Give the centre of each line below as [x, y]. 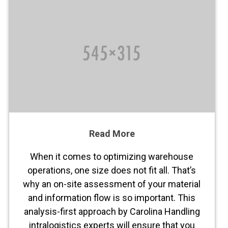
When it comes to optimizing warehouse [112, 156]
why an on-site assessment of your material [112, 184]
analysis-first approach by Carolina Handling [112, 211]
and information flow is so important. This [112, 197]
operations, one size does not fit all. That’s [112, 170]
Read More [112, 133]
